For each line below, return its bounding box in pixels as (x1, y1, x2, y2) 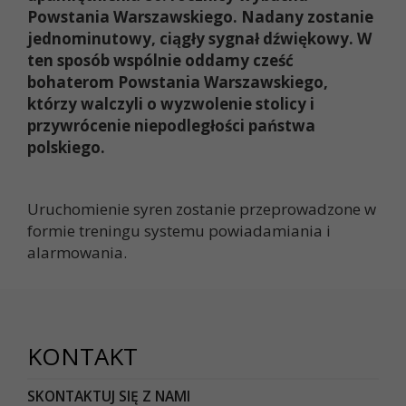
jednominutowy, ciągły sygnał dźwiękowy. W (27, 28, 372, 50)
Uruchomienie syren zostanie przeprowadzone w (27, 198, 376, 220)
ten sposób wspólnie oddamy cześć (27, 50, 294, 72)
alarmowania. (27, 242, 127, 264)
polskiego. (27, 137, 105, 159)
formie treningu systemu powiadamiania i (27, 220, 331, 242)
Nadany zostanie (241, 6, 373, 28)
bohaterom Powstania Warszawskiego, (27, 72, 328, 93)
